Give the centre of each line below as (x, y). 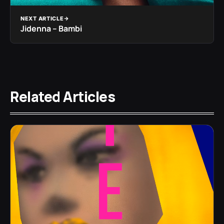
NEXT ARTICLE (42, 19)
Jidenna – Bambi (51, 29)
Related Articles (62, 97)
